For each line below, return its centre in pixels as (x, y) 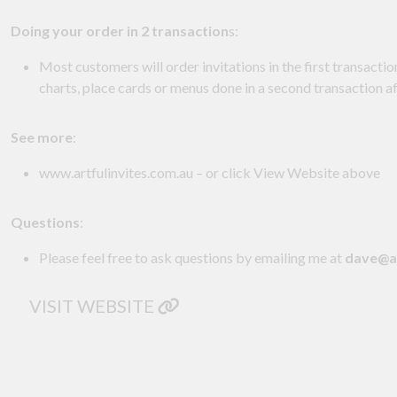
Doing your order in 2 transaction (120, 31)
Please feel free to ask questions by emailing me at (192, 258)
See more (42, 137)
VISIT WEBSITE (93, 306)
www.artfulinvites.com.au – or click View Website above (210, 173)
